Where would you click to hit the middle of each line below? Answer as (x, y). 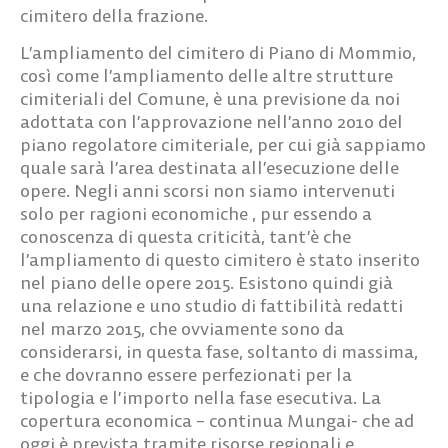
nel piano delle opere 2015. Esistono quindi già (206, 283)
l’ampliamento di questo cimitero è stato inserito (220, 260)
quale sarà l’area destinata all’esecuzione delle (209, 168)
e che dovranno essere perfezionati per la (186, 375)
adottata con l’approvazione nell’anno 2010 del (211, 122)
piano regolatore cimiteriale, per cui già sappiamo (223, 145)
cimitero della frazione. (114, 15)
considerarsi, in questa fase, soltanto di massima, (219, 352)
